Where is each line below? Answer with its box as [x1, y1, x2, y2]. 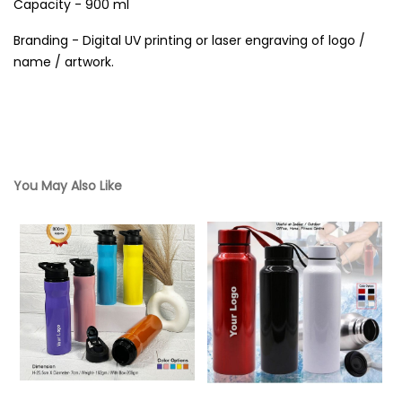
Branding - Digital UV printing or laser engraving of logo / [13, 31, 365, 49]
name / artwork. [13, 53, 114, 71]
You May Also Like [13, 177, 122, 195]
